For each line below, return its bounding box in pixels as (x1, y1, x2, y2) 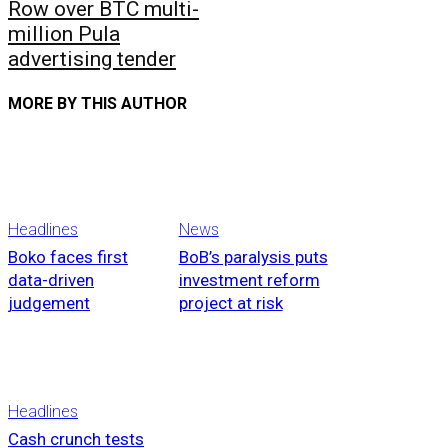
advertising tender (8, 47, 176, 72)
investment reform (178, 270, 320, 291)
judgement (8, 293, 90, 314)
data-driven (8, 270, 94, 291)
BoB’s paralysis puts (178, 247, 328, 268)
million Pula (8, 22, 120, 47)
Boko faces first (8, 247, 128, 268)
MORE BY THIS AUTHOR (8, 93, 187, 113)
